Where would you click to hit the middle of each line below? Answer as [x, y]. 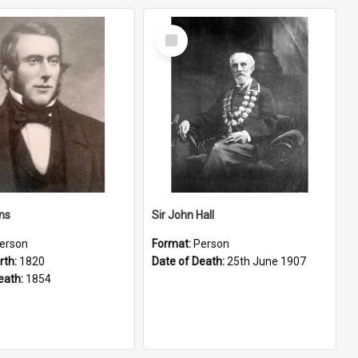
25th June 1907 [267, 261]
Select [176, 31]
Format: [173, 244]
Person [211, 244]
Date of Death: [189, 261]
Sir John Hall [183, 215]
